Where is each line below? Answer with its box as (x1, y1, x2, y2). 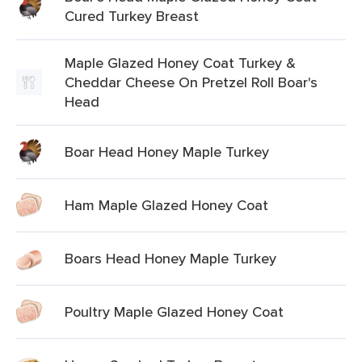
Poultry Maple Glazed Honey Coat (65, 301, 284, 322)
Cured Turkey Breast (65, 6, 199, 26)
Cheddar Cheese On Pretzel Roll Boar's (65, 72, 318, 92)
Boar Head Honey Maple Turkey (65, 141, 269, 162)
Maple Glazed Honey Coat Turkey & (65, 53, 296, 73)
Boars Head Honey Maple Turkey (65, 248, 276, 268)
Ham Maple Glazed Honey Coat (65, 195, 268, 215)
